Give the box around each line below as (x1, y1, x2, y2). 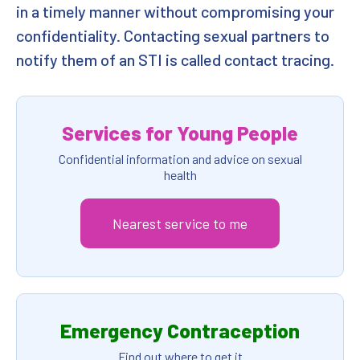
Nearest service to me (112, 215, 247, 232)
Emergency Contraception (60, 318, 300, 342)
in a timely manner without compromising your (16, 2, 334, 21)
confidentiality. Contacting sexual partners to (16, 26, 329, 45)
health (163, 167, 197, 182)
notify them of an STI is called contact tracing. (16, 50, 334, 69)
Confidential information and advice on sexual (58, 151, 302, 166)
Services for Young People (62, 121, 298, 145)
